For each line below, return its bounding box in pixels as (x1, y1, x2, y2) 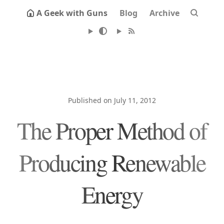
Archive (149, 7, 179, 18)
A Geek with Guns (36, 7, 107, 18)
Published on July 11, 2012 (68, 95, 156, 105)
